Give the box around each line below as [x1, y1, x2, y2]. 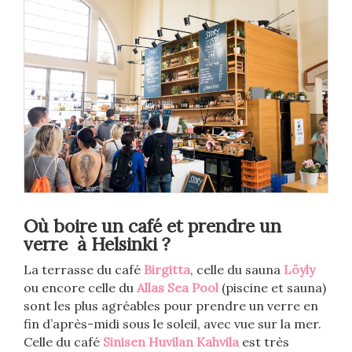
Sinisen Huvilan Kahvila [103, 334, 239, 350]
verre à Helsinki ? [24, 233, 170, 256]
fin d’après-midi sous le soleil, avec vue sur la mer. [24, 316, 321, 332]
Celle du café [24, 334, 103, 350]
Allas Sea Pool [137, 280, 218, 296]
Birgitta [144, 262, 190, 278]
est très [239, 334, 289, 350]
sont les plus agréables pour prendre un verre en [24, 298, 318, 314]
